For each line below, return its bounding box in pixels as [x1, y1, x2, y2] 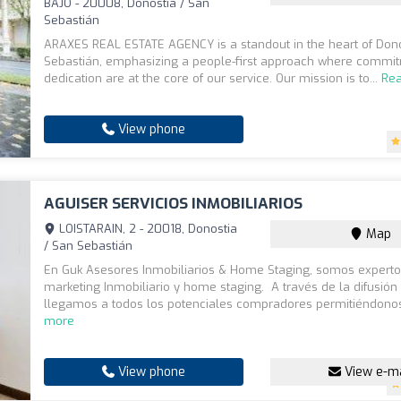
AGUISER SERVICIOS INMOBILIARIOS [44, 193, 303, 214]
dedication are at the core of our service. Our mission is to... [44, 71, 382, 86]
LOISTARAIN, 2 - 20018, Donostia [55, 221, 238, 236]
